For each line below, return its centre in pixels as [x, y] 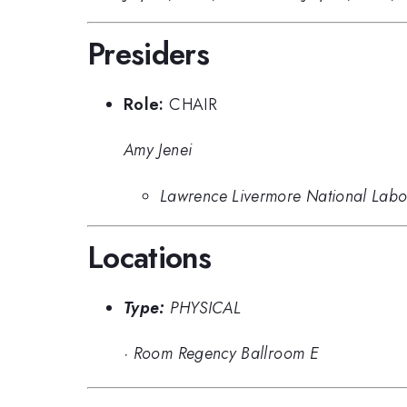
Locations [149, 258]
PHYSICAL [206, 308]
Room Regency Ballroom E [226, 354]
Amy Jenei [158, 150]
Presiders [149, 55]
